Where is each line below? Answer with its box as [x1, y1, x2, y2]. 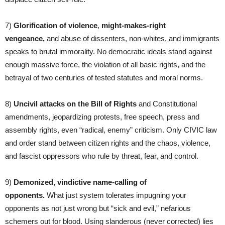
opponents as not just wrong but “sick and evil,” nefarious [5, 203, 191, 212]
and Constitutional [137, 99, 197, 108]
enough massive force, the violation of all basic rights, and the [5, 60, 205, 69]
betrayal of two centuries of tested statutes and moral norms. [5, 73, 203, 82]
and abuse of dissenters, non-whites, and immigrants [47, 34, 219, 43]
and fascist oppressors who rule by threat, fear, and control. [5, 151, 200, 160]
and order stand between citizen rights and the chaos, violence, [5, 138, 210, 147]
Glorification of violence [14, 21, 97, 30]
